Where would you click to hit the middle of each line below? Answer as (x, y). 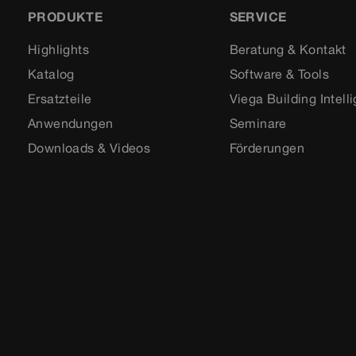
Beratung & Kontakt (288, 49)
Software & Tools (279, 74)
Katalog (51, 74)
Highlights (58, 49)
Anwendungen (71, 123)
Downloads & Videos (89, 147)
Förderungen (267, 147)
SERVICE (258, 16)
